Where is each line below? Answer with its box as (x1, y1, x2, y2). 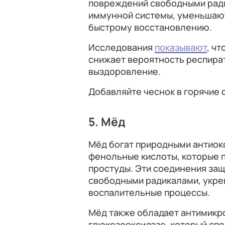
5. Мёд (88, 114, 126, 130)
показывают (155, 41, 207, 53)
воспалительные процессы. (88, 186, 210, 198)
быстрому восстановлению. (88, 21, 212, 33)
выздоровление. (88, 65, 161, 77)
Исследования (88, 41, 155, 53)
